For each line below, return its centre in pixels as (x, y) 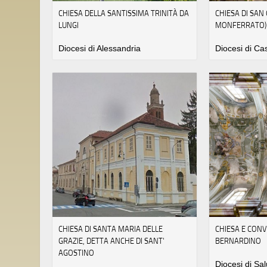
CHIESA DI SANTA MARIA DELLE (111, 229)
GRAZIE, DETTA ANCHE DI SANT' (111, 240)
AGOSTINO (76, 252)
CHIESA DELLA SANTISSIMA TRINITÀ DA (124, 13)
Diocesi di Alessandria (100, 49)
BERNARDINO (238, 240)
